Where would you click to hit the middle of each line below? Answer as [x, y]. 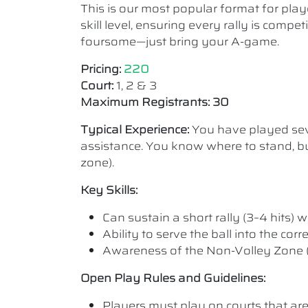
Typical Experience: [135, 130]
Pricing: [101, 69]
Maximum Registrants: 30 [155, 102]
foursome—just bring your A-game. [180, 42]
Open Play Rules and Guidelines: [173, 278]
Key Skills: [109, 190]
